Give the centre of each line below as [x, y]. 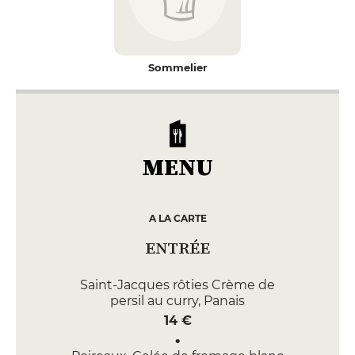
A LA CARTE [177, 218]
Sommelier [177, 67]
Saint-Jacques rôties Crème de [177, 285]
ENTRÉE [177, 248]
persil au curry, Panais [177, 301]
